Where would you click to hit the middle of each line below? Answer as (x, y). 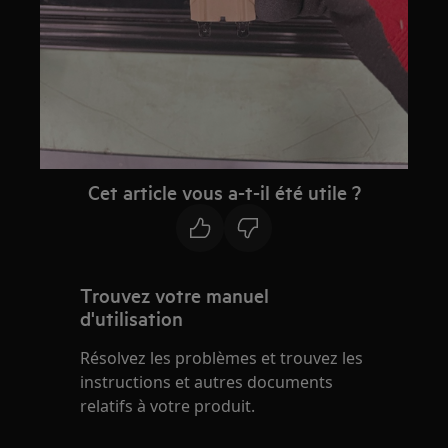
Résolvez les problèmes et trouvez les (222, 358)
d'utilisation (132, 318)
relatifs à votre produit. (168, 406)
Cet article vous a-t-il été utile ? (224, 192)
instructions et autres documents (207, 382)
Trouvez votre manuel (175, 295)
